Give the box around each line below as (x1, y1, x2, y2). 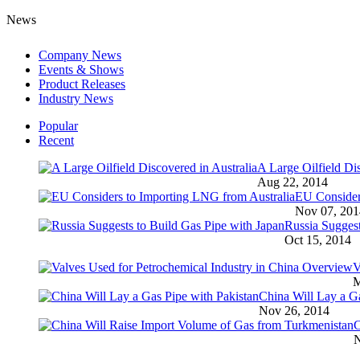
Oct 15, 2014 (284, 233, 351, 247)
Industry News (39, 92, 113, 105)
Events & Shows (39, 63, 124, 76)
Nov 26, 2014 (259, 304, 329, 317)
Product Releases (39, 77, 125, 91)
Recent (39, 133, 74, 147)
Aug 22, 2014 (257, 175, 328, 189)
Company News (39, 48, 121, 62)
